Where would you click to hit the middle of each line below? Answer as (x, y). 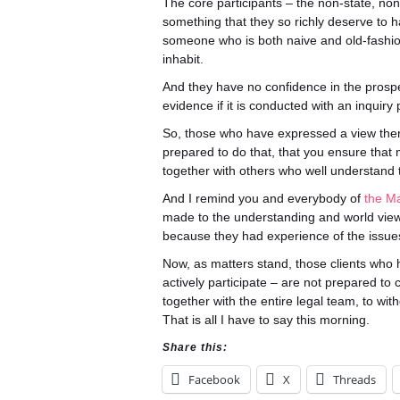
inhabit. (183, 59)
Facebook (214, 379)
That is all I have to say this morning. (266, 320)
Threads (354, 379)
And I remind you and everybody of (263, 198)
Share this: (195, 347)
